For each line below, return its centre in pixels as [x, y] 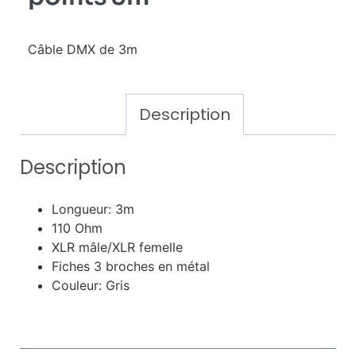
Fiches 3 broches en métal [131, 267]
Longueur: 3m [93, 209]
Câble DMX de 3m [83, 49]
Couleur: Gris [91, 286]
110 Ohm [77, 228]
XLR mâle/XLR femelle [117, 248]
